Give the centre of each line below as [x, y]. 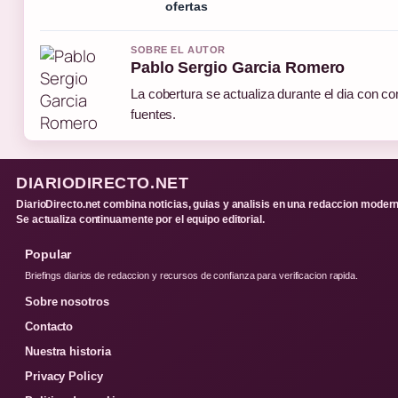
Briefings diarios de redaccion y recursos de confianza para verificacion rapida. [191, 276]
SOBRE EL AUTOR [178, 50]
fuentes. [154, 115]
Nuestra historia [68, 352]
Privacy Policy [64, 377]
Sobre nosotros [67, 302]
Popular [48, 255]
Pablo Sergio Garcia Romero [238, 68]
